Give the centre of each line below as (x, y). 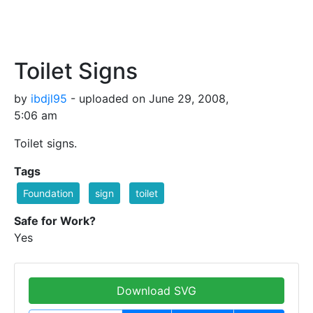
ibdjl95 (49, 98)
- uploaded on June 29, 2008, (148, 98)
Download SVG (156, 290)
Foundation (48, 193)
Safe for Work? (55, 220)
